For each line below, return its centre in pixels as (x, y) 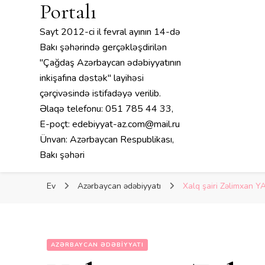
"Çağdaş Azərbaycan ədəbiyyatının (111, 63)
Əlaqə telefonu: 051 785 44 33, (107, 109)
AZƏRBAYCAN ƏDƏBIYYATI (97, 245)
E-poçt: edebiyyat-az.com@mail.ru (110, 124)
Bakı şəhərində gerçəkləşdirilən (104, 47)
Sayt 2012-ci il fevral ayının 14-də (110, 32)
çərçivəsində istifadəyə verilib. (101, 93)
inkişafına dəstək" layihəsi (92, 78)
